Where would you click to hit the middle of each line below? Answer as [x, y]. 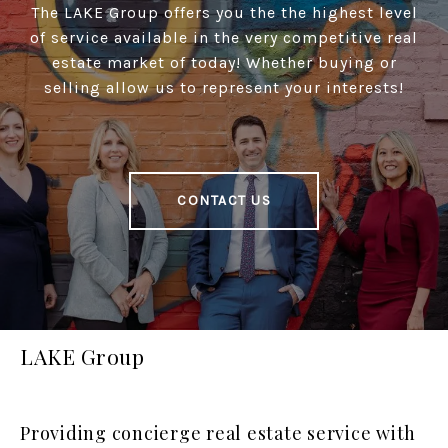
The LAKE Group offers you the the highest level [224, 13]
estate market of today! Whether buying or [224, 63]
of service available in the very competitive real [224, 38]
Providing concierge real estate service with [218, 433]
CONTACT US [224, 201]
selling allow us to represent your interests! [224, 88]
